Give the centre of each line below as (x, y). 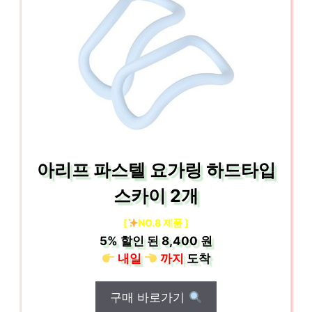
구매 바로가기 (149, 297)
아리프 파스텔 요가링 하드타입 (156, 170)
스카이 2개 (156, 196)
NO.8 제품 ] (164, 223)
